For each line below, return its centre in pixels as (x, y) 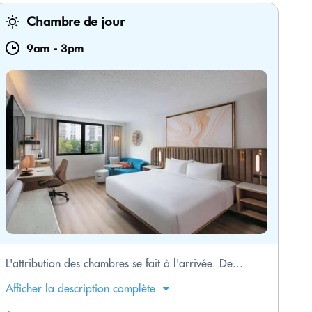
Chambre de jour (76, 22)
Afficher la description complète (80, 289)
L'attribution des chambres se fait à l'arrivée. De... (124, 264)
